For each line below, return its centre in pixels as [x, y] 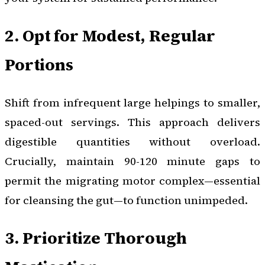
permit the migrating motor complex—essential [132, 181]
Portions [39, 65]
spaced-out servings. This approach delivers [132, 122]
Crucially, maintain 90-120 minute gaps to [132, 161]
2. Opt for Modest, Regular [110, 36]
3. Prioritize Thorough [96, 238]
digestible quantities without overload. [132, 142]
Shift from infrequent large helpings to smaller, [132, 103]
